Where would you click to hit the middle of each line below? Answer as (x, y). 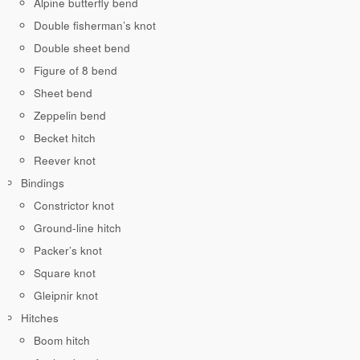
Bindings (43, 183)
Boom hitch (62, 341)
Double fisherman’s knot (95, 26)
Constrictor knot (74, 206)
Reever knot (65, 161)
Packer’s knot (68, 251)
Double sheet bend (82, 48)
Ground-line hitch (78, 228)
